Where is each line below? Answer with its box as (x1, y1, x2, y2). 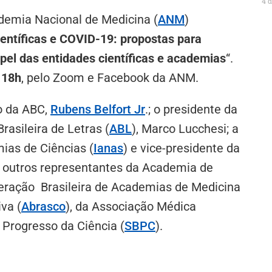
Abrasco (21, 199, 66, 214)
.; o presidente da (145, 101, 237, 117)
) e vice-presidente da (123, 140, 240, 155)
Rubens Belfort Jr (50, 101, 145, 117)
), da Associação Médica (66, 199, 196, 214)
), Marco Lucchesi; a (132, 121, 239, 136)
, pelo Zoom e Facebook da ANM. (21, 70, 199, 85)
